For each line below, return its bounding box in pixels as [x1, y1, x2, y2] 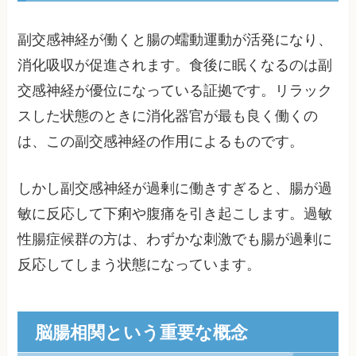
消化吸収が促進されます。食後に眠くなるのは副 [17, 57, 333, 74]
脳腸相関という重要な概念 [34, 319, 248, 344]
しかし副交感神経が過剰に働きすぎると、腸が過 [17, 180, 333, 196]
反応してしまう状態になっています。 [17, 256, 261, 273]
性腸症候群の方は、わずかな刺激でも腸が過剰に [17, 230, 333, 247]
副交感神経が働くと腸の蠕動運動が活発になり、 [17, 32, 333, 48]
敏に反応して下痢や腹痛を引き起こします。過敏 [17, 205, 333, 222]
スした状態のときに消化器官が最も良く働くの [17, 108, 319, 125]
